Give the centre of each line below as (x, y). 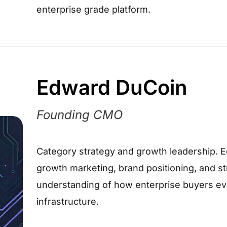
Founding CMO (79, 115)
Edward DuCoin (111, 88)
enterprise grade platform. (93, 9)
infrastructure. (67, 202)
